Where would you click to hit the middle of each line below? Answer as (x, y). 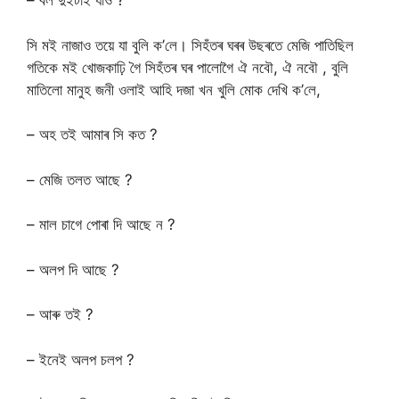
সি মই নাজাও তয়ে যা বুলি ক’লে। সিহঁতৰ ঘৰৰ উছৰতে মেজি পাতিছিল (190, 45)
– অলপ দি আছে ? (73, 269)
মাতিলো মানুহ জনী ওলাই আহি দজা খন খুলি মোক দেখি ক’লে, (174, 90)
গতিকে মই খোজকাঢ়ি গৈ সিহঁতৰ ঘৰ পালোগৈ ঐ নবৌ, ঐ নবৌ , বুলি (187, 67)
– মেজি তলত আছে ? (80, 179)
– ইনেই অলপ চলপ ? (81, 359)
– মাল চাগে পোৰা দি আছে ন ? (101, 225)
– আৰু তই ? (60, 315)
